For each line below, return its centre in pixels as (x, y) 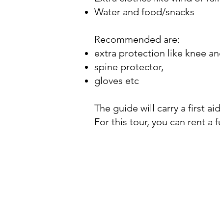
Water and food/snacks (144, 12)
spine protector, (129, 67)
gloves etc (118, 81)
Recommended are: (137, 39)
